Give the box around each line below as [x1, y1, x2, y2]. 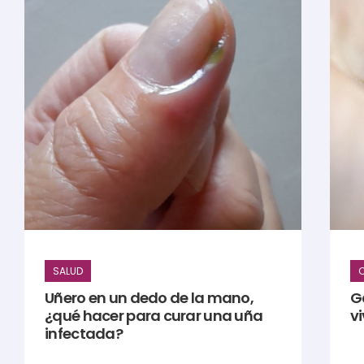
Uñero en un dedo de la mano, [45, 288, 254, 309]
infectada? [45, 323, 123, 344]
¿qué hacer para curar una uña [45, 305, 263, 327]
